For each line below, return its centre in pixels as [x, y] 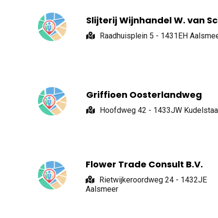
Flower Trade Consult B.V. [144, 164]
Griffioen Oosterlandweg [144, 94]
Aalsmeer [102, 189]
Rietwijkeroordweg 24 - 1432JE [153, 180]
